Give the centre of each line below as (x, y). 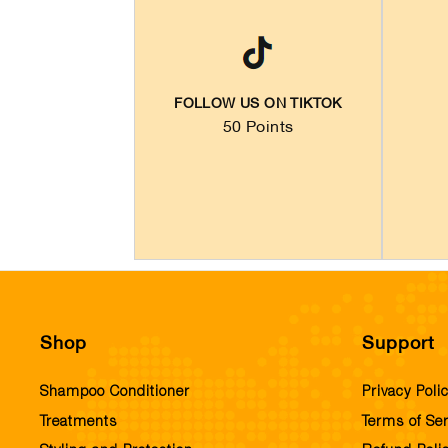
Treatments (78, 421)
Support (398, 345)
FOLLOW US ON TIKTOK (258, 105)
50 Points (258, 128)
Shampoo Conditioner (115, 392)
